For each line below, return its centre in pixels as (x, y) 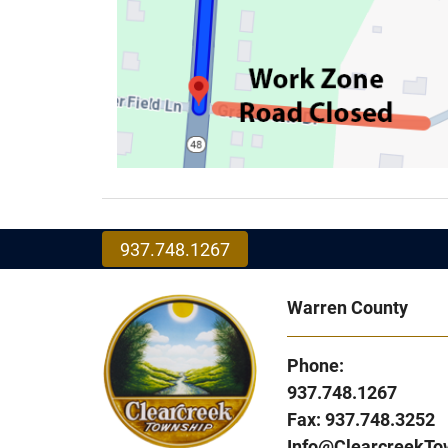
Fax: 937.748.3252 (361, 419)
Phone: (315, 365)
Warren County (347, 307)
